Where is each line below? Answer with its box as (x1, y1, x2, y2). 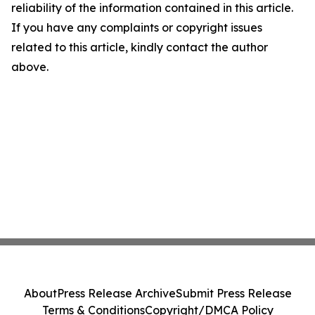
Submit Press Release (175, 286, 292, 300)
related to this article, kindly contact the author (11, 40, 268, 55)
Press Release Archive (56, 286, 176, 300)
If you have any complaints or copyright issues (11, 20, 262, 35)
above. (11, 60, 49, 75)
